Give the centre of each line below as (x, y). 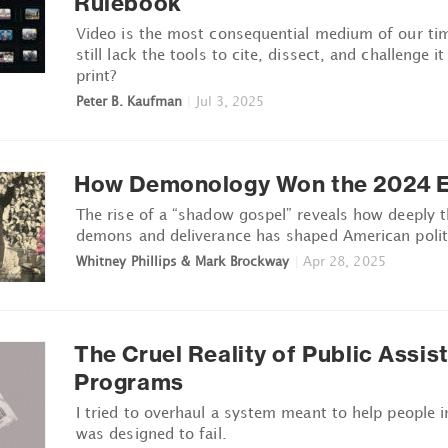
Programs (129, 381)
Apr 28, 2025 (344, 260)
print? (96, 74)
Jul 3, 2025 (230, 100)
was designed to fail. (151, 432)
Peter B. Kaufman (129, 100)
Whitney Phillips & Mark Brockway (183, 260)
